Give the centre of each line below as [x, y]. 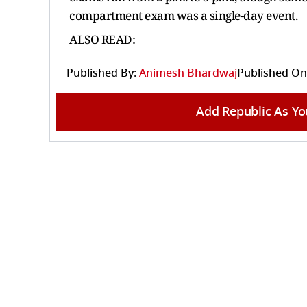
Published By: [101, 73]
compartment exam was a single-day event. [183, 15]
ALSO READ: [103, 39]
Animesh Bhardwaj [188, 73]
